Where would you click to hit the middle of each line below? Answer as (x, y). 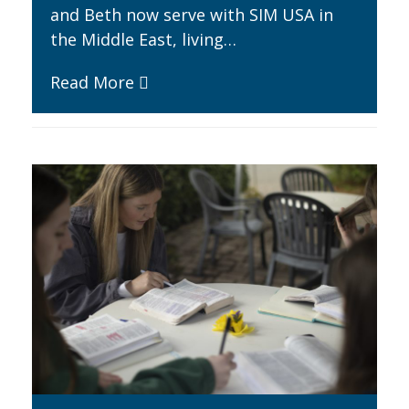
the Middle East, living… (143, 39)
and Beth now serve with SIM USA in (191, 14)
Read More (92, 82)
